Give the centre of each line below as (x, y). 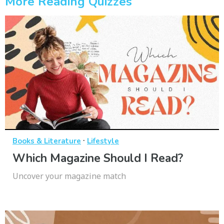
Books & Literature (47, 141)
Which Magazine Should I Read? (98, 158)
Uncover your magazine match (69, 176)
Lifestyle (103, 141)
